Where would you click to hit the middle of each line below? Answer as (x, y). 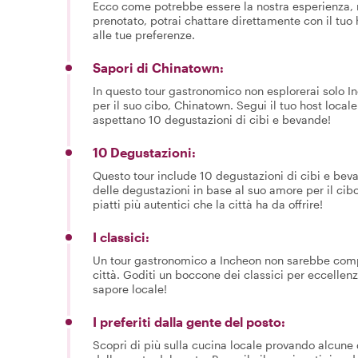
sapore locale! (130, 288)
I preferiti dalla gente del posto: (189, 321)
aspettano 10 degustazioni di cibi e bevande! (212, 119)
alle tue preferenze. (144, 34)
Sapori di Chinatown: (158, 67)
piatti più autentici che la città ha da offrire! (208, 204)
